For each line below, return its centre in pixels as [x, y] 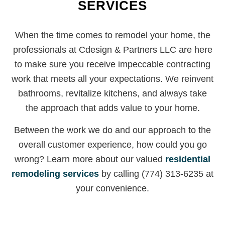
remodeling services [55, 174]
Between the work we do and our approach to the [113, 130]
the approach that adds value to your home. [113, 108]
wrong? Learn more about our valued [90, 159]
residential [188, 159]
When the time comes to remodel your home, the [113, 35]
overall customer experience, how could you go [113, 145]
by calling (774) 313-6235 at [156, 174]
